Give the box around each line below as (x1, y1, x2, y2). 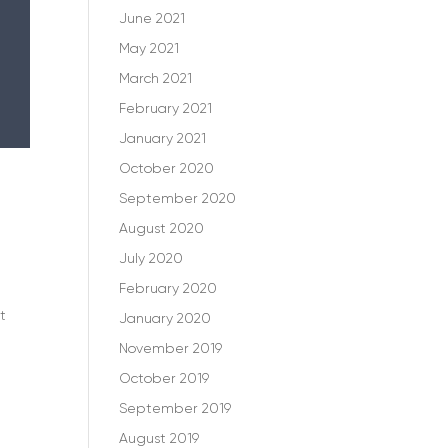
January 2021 (119, 130, 207, 146)
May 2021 (119, 40, 180, 56)
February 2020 (119, 280, 218, 296)
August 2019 (119, 430, 200, 446)
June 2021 (119, 10, 186, 26)
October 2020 (119, 160, 215, 176)
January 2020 (119, 310, 212, 326)
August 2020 (119, 220, 205, 236)
